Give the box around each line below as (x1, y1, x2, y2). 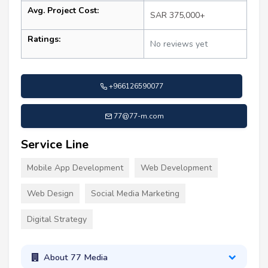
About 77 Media (43, 251, 108, 263)
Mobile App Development (27, 162, 123, 174)
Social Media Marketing (91, 188, 179, 200)
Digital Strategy (27, 214, 87, 226)
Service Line (21, 136, 89, 153)
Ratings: (28, 33, 60, 45)
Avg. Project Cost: (28, 5, 99, 17)
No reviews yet (150, 38, 208, 50)
